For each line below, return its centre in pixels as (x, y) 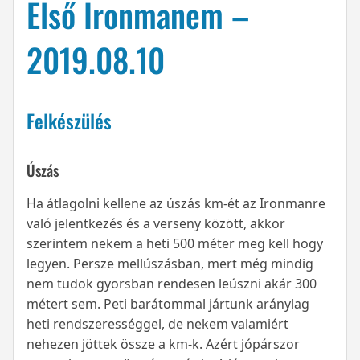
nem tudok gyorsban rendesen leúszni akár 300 (172, 284)
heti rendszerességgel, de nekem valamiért (157, 324)
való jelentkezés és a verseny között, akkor (156, 224)
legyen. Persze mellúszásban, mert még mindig (170, 264)
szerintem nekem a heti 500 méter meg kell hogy (175, 244)
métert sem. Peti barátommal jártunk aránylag (168, 304)
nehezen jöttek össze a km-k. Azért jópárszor (163, 344)
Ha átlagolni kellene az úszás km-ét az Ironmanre (176, 204)
